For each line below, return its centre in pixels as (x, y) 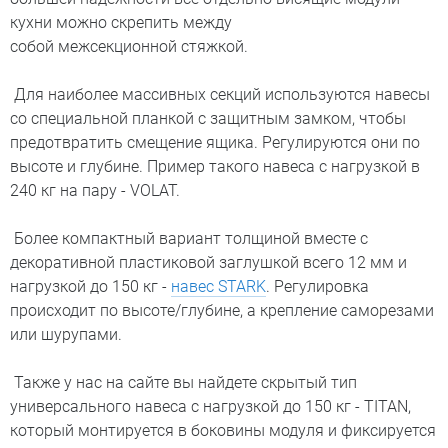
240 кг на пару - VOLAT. (95, 190)
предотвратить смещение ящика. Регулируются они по (215, 142)
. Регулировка (317, 286)
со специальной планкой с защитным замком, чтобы (208, 118)
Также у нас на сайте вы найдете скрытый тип (183, 382)
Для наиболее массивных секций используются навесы (220, 94)
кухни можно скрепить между (121, 22)
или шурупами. (66, 334)
